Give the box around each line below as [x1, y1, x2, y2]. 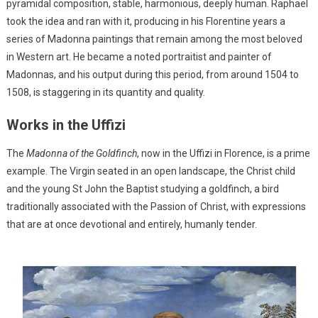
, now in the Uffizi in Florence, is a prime [136, 148, 310, 160]
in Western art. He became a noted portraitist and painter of [6, 51, 272, 63]
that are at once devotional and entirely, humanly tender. [6, 219, 257, 231]
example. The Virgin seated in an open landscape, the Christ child [6, 165, 295, 177]
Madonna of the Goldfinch [26, 148, 137, 160]
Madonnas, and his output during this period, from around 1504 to [6, 69, 299, 81]
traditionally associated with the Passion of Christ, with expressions [6, 201, 306, 213]
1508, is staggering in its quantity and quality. [6, 87, 205, 99]
